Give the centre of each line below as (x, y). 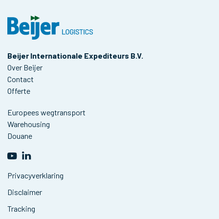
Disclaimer (25, 192)
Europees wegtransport (46, 112)
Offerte (19, 91)
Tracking (21, 208)
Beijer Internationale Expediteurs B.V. (75, 55)
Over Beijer (25, 67)
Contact (21, 79)
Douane (20, 136)
